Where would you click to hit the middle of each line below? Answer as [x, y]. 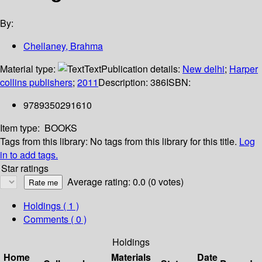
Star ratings [25, 168]
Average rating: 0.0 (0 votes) [125, 182]
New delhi [204, 69]
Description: [124, 82]
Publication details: [142, 69]
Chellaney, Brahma [63, 46]
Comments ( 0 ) [55, 219]
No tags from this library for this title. [163, 142]
